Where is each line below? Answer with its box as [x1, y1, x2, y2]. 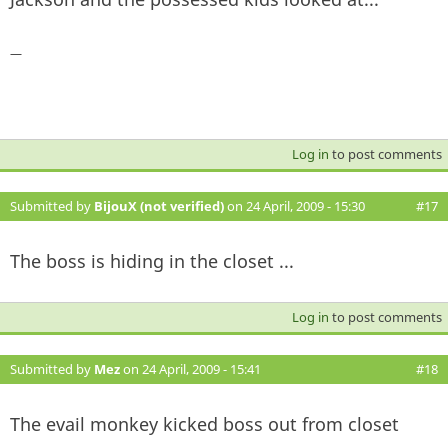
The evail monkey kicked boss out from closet [10, 411, 399, 436]
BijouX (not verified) [94, 196, 224, 215]
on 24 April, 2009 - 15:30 [224, 196, 365, 215]
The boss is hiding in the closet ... [10, 248, 294, 273]
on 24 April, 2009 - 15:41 [120, 359, 261, 378]
